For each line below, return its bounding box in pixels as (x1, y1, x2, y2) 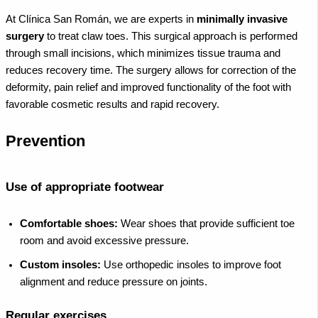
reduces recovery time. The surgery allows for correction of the (6, 64, 296, 76)
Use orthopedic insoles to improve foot (101, 259, 281, 271)
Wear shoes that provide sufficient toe (118, 218, 295, 230)
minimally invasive (197, 13, 287, 25)
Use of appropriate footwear (6, 180, 164, 194)
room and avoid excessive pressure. (20, 235, 189, 247)
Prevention (6, 131, 85, 150)
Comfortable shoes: (20, 218, 118, 230)
